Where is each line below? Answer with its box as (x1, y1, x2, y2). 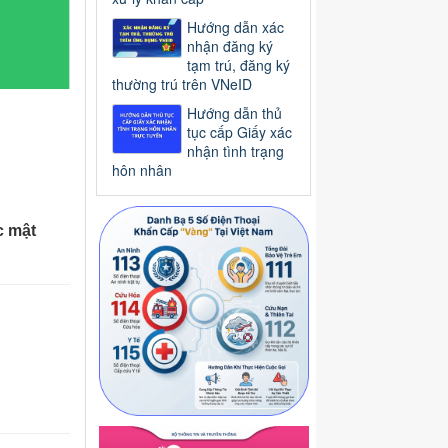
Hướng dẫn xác (187, 17, 284, 38)
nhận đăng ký (187, 36, 273, 57)
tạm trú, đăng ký (187, 55, 290, 76)
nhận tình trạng (187, 141, 284, 162)
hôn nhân (112, 160, 172, 181)
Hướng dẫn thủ (187, 103, 282, 124)
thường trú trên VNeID (112, 74, 252, 95)
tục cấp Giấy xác (187, 122, 292, 143)
